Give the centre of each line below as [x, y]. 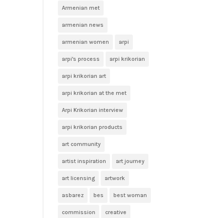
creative [116, 212]
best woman [130, 195]
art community [82, 144]
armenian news [83, 25]
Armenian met [81, 8]
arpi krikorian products [92, 127]
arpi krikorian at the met [94, 93]
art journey [130, 161]
